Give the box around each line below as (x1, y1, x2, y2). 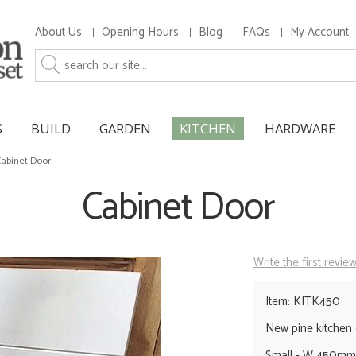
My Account (290, 22, 349, 42)
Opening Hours (102, 22, 179, 42)
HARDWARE (265, 118, 335, 137)
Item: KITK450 (265, 292, 340, 312)
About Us (35, 22, 82, 42)
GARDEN (99, 118, 151, 137)
